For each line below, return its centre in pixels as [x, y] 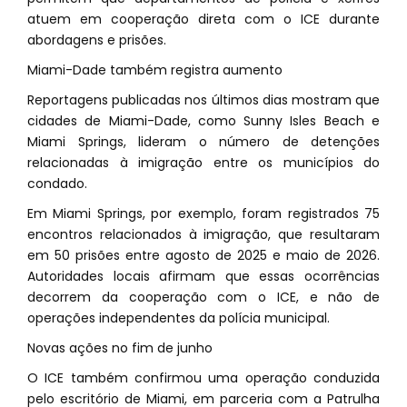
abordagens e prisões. [97, 40]
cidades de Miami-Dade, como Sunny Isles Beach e [203, 121]
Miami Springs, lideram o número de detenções [203, 142]
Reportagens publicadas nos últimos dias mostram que [203, 100]
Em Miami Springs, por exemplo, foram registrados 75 [203, 213]
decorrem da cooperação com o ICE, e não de [203, 297]
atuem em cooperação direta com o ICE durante [203, 19]
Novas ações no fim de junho [120, 348]
